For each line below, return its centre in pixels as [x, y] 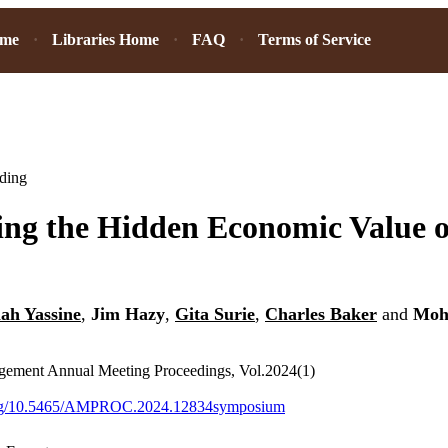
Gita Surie [215, 314]
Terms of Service [314, 39]
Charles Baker [321, 314]
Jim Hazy [128, 314]
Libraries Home [105, 39]
